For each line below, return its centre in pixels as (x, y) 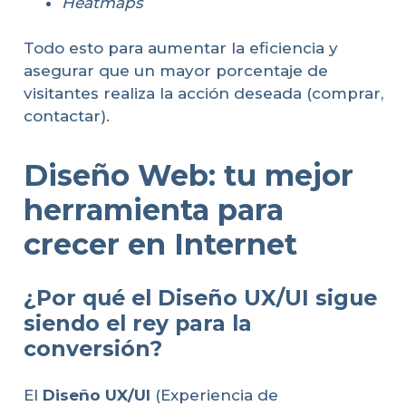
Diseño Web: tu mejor (188, 176)
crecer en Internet (160, 245)
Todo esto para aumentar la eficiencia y (180, 48)
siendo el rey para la (137, 323)
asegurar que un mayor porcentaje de (175, 71)
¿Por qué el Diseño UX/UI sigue (200, 297)
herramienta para (153, 210)
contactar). (66, 116)
